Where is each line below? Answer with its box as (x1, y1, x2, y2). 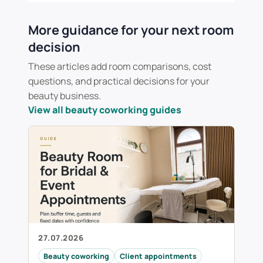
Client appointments (120, 251, 197, 261)
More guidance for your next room (28, 21, 234, 39)
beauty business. (28, 89, 101, 103)
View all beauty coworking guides (28, 103, 181, 117)
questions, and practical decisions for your (28, 75, 210, 88)
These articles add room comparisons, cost (28, 60, 211, 73)
